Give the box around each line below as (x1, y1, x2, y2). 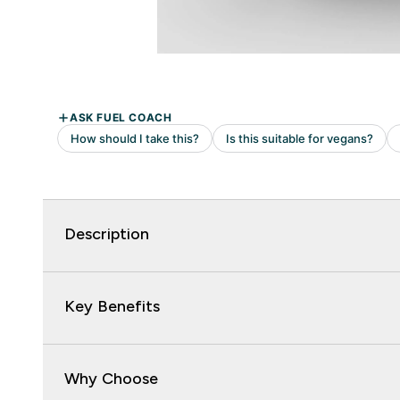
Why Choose (64, 370, 158, 388)
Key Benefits (64, 297, 160, 316)
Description (64, 225, 149, 244)
